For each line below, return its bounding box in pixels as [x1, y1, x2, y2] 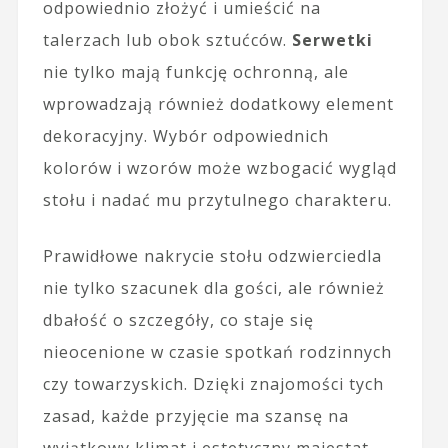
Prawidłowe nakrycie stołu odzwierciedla [42, 245, 382, 268]
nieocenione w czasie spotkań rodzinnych [42, 341, 392, 364]
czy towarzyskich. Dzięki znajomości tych [42, 373, 384, 396]
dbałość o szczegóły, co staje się [42, 309, 314, 332]
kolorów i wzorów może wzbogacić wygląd [42, 157, 397, 180]
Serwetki [291, 29, 373, 52]
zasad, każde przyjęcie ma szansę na [42, 405, 349, 428]
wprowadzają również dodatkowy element [42, 93, 394, 116]
